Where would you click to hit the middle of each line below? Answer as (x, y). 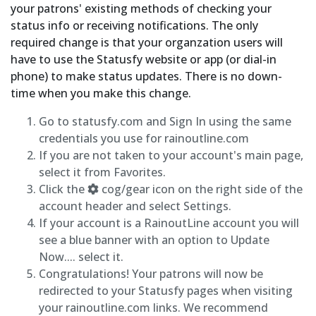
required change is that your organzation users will (147, 42)
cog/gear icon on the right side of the (201, 189)
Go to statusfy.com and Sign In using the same (165, 121)
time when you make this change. (101, 93)
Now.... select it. (81, 257)
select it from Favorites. (102, 172)
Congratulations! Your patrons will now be (151, 274)
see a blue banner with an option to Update (154, 240)
